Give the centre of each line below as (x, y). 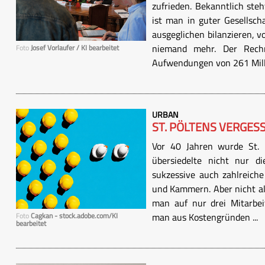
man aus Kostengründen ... (205, 217)
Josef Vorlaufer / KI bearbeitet (75, 48)
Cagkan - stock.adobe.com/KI (74, 216)
